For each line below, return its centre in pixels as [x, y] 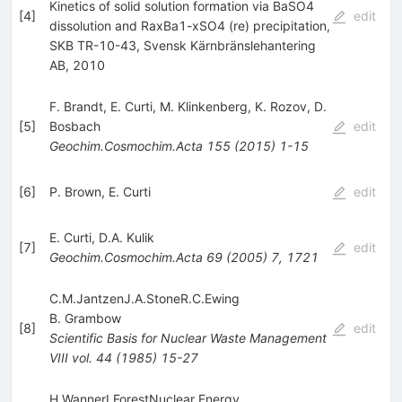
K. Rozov [280, 106]
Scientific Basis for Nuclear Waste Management [188, 337]
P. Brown [75, 191]
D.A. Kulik [126, 237]
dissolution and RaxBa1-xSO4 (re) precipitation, [189, 25]
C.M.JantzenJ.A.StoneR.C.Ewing [144, 298]
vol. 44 [92, 357]
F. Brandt [76, 106]
